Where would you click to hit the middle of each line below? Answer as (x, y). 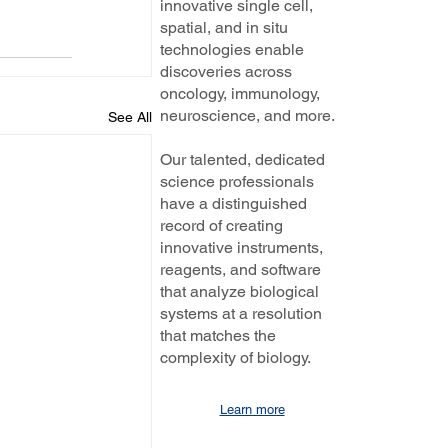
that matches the (218, 335)
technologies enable (232, 49)
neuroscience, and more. (247, 115)
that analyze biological (239, 291)
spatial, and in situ (224, 27)
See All (130, 117)
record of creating (221, 225)
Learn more (252, 409)
